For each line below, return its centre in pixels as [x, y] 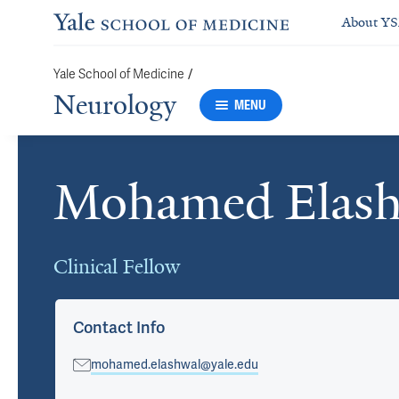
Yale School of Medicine [119, 74]
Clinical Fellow [117, 267]
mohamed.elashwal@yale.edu [175, 365]
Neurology [115, 105]
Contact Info [119, 328]
